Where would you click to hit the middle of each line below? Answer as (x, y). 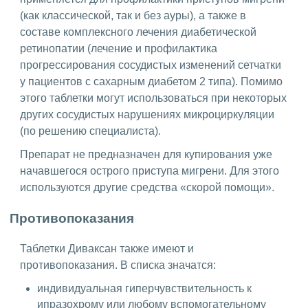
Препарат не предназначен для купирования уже (146, 155)
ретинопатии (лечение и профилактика (119, 49)
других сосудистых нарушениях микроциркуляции (147, 115)
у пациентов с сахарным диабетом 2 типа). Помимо (151, 82)
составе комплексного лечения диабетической (138, 32)
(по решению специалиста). (90, 131)
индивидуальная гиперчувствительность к (144, 288)
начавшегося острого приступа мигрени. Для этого (150, 171)
